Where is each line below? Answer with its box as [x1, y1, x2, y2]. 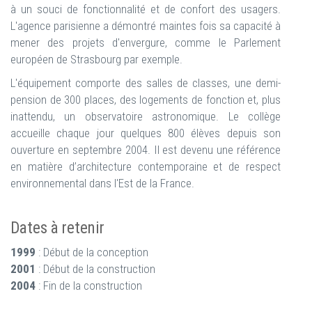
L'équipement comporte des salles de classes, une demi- [10, 76, 281, 90]
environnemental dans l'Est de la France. [10, 176, 194, 190]
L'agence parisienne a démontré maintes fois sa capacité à [10, 19, 281, 33]
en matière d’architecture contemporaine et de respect [10, 159, 281, 173]
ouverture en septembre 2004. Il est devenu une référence [10, 143, 281, 157]
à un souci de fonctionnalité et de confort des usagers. [10, 2, 281, 16]
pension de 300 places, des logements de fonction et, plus [10, 93, 281, 107]
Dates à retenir [10, 219, 104, 237]
